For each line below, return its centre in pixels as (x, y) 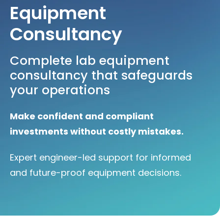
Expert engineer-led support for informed (100, 157)
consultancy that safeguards (101, 76)
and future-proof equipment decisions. (96, 172)
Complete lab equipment (90, 61)
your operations (60, 90)
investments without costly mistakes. (97, 131)
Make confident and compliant (82, 116)
